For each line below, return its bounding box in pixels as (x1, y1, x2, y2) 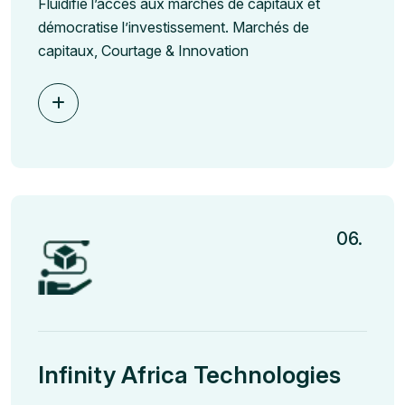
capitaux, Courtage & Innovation (38, 42, 249, 61)
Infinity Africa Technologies (38, 361, 341, 390)
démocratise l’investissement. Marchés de (38, 18, 309, 37)
